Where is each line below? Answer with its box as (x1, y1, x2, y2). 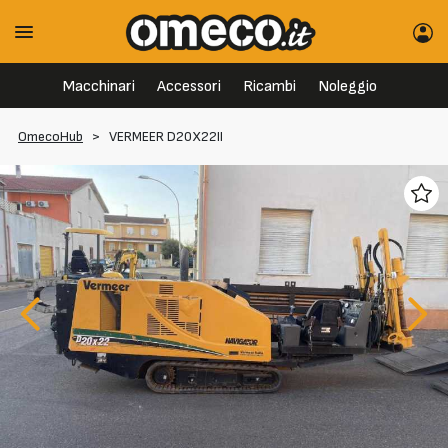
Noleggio (317, 77, 377, 97)
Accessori (156, 77, 221, 97)
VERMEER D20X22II (109, 128, 223, 146)
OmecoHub (18, 128, 83, 146)
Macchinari (62, 77, 135, 97)
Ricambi (242, 77, 296, 97)
